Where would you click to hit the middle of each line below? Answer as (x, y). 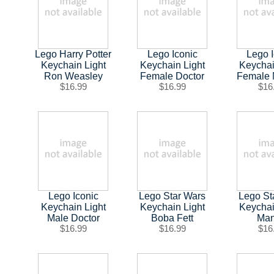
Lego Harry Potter (73, 54)
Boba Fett (172, 218)
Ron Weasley (73, 76)
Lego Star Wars (172, 196)
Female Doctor (172, 76)
